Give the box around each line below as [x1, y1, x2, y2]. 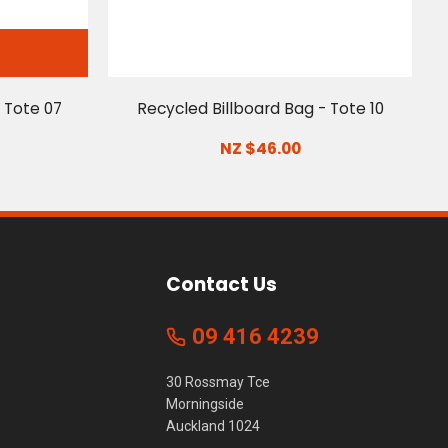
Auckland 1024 [166, 418, 260, 434]
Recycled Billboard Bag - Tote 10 [136, 97, 384, 119]
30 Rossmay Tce [166, 374, 270, 390]
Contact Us [166, 271, 277, 298]
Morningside [166, 396, 244, 412]
